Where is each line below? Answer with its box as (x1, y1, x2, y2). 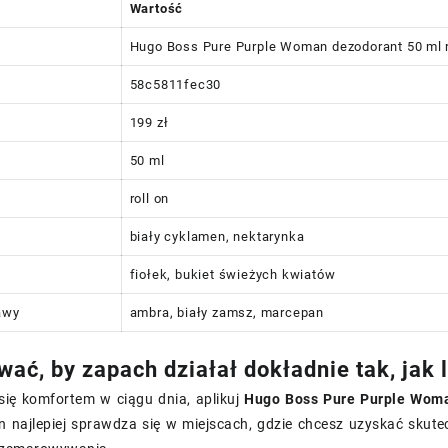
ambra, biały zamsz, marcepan (129, 305, 324, 320)
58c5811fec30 (129, 77, 222, 92)
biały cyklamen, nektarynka (129, 229, 305, 244)
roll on (129, 191, 170, 206)
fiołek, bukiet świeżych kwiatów (129, 267, 336, 282)
